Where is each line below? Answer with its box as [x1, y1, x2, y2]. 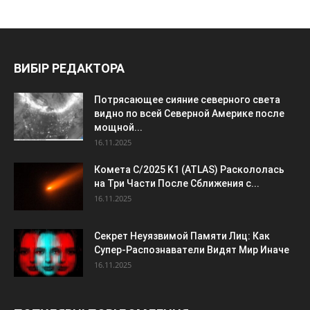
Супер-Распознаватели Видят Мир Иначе [94, 244, 289, 255]
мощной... [94, 121, 143, 133]
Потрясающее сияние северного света [94, 93, 280, 105]
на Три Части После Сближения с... [94, 177, 259, 189]
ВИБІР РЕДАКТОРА [14, 60, 125, 75]
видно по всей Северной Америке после [94, 107, 284, 119]
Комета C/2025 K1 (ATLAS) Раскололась [94, 163, 284, 175]
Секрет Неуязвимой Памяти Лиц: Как [94, 230, 270, 241]
